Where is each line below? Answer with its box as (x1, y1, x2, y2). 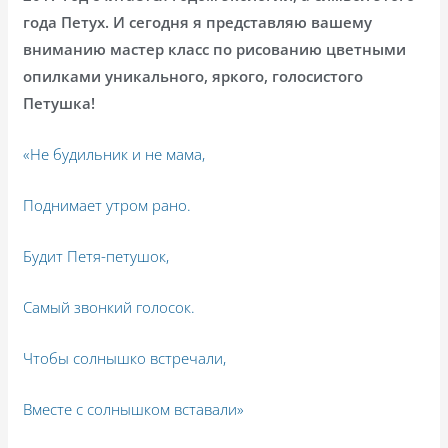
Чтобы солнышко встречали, (23, 348, 227, 369)
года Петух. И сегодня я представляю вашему (23, 12, 373, 33)
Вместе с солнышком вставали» (23, 399, 245, 420)
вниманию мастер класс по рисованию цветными (23, 39, 407, 60)
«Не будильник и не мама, (23, 144, 206, 165)
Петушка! (23, 93, 96, 114)
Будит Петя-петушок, (23, 246, 170, 267)
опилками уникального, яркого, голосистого (23, 66, 364, 87)
